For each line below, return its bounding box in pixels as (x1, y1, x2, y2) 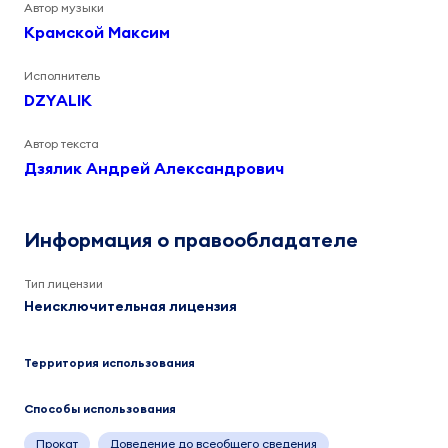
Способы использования (24, 401, 176, 416)
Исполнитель (24, 68, 100, 83)
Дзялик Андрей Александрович (24, 158, 284, 178)
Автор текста (24, 136, 99, 151)
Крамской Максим (24, 22, 170, 42)
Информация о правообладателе (24, 227, 358, 252)
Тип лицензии (24, 276, 103, 291)
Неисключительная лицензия (24, 297, 237, 315)
